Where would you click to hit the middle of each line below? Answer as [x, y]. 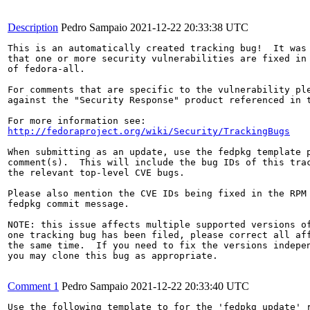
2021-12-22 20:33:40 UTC [190, 286]
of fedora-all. [46, 69]
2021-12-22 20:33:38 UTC [189, 27]
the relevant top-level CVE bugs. [96, 173]
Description [33, 27]
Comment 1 [33, 286]
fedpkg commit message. [69, 204]
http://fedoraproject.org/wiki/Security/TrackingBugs [149, 131]
